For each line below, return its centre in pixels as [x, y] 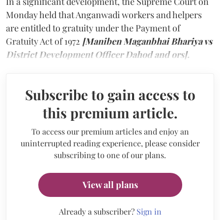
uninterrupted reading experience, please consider [110, 143]
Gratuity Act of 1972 [44, 41]
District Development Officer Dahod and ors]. [98, 54]
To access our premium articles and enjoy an [110, 131]
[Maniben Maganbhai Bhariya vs [147, 41]
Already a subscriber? [97, 211]
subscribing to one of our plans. [110, 155]
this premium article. [110, 112]
